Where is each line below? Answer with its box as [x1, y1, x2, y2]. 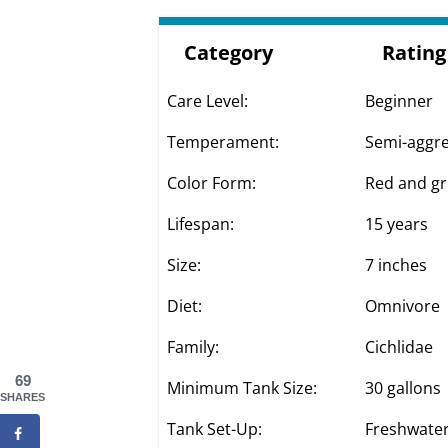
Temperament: [167, 130, 280, 153]
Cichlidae [365, 335, 434, 358]
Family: [167, 335, 220, 358]
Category [184, 38, 274, 66]
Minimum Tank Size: [167, 376, 318, 399]
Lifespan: [167, 212, 235, 235]
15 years [365, 212, 429, 235]
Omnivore [365, 294, 441, 317]
